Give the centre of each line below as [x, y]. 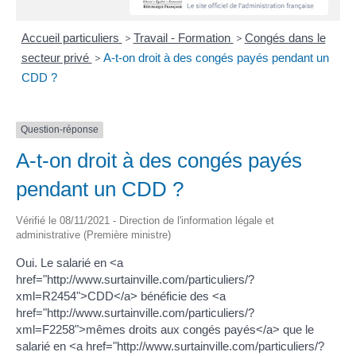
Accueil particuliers [72, 38]
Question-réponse [60, 130]
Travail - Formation [183, 38]
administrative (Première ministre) [93, 234]
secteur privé [56, 58]
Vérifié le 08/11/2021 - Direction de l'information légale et [145, 220]
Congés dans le [285, 38]
